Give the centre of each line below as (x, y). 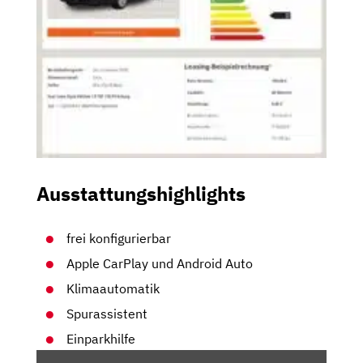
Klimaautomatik (113, 289)
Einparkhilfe (101, 339)
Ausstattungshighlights (141, 194)
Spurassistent (107, 314)
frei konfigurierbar (119, 239)
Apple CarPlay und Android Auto (160, 264)
